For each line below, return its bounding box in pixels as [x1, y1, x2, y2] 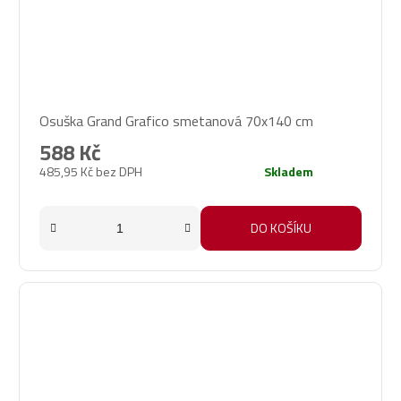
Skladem [264, 161, 313, 181]
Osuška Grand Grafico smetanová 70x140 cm [39, 109, 313, 132]
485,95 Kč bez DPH [39, 161, 142, 181]
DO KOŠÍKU [251, 218, 311, 237]
